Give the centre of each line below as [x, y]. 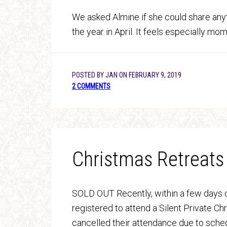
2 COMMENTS [91, 86]
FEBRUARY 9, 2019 [155, 75]
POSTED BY [89, 75]
